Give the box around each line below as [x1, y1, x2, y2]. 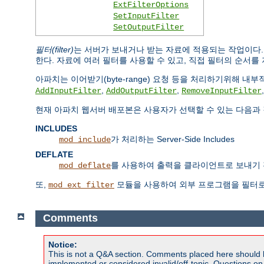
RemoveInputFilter [181, 85, 262, 95]
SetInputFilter [113, 11, 180, 21]
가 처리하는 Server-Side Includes [111, 134, 235, 144]
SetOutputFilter [113, 22, 184, 32]
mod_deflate [59, 160, 111, 170]
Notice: [48, 239, 77, 249]
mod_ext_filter [48, 180, 114, 190]
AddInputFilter [35, 85, 101, 95]
